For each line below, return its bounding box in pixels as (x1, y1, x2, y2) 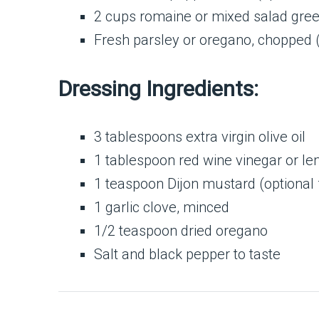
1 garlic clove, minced (94, 199, 229, 216)
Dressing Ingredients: (58, 76, 258, 102)
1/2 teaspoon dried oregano (94, 222, 268, 240)
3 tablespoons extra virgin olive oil (94, 128, 305, 146)
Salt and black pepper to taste (94, 246, 281, 263)
